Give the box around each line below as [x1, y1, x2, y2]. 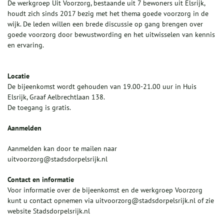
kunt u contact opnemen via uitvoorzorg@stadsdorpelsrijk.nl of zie [7, 195, 214, 205]
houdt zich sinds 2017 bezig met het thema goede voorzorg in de [7, 8, 208, 18]
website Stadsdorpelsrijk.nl [7, 206, 90, 215]
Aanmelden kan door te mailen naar [7, 143, 117, 153]
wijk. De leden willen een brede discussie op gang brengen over [7, 19, 203, 28]
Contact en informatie [7, 174, 74, 184]
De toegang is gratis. [7, 102, 71, 112]
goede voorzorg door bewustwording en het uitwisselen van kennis [7, 29, 215, 39]
